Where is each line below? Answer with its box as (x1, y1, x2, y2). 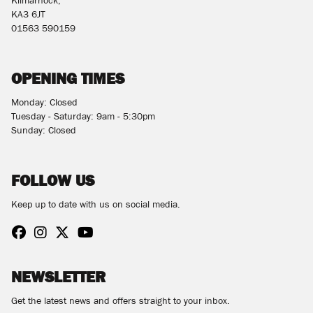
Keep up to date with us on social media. (11, 201, 180, 211)
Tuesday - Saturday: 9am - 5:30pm (11, 113, 155, 123)
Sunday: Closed (11, 127, 76, 137)
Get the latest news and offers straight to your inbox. (11, 298, 230, 307)
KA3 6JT (11, 11, 45, 21)
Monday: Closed (11, 99, 78, 109)
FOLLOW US (11, 170, 94, 190)
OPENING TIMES (11, 68, 124, 88)
